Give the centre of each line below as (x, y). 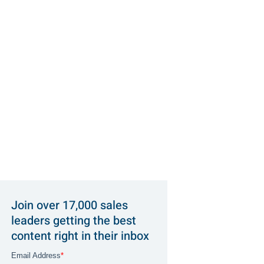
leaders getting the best (73, 221)
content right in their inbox (80, 236)
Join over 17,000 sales (69, 206)
